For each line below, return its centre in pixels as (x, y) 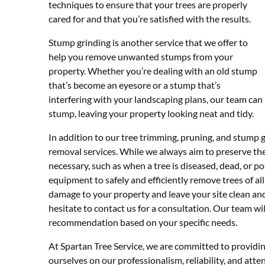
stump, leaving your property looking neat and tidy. (151, 113)
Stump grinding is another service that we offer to (148, 42)
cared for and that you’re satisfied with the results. (150, 18)
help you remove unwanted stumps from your (141, 56)
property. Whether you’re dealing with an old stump (153, 70)
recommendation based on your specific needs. (143, 222)
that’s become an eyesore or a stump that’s (135, 85)
